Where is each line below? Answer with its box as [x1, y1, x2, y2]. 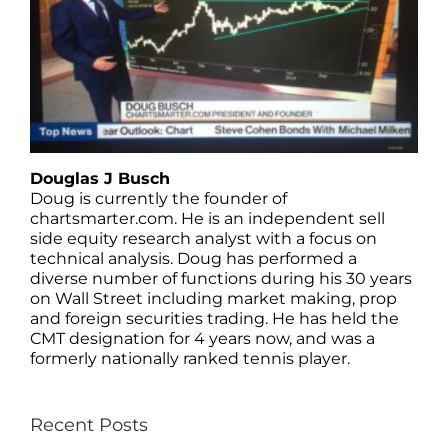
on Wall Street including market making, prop [30, 289, 397, 309]
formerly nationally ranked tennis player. [30, 349, 350, 369]
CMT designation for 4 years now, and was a [30, 329, 375, 349]
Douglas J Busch [30, 169, 170, 189]
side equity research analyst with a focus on [30, 229, 377, 249]
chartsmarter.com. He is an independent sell [30, 209, 385, 229]
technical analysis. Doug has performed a [30, 249, 357, 269]
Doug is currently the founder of [30, 189, 287, 209]
